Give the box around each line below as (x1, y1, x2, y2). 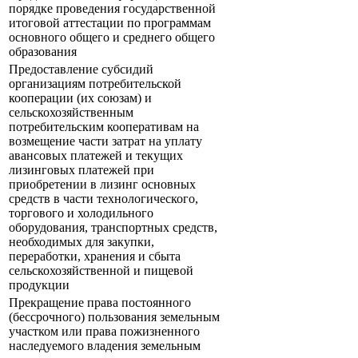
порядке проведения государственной (9, 2, 216, 16)
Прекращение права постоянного (9, 296, 191, 310)
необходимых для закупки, (9, 235, 154, 249)
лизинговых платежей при (9, 163, 154, 177)
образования (9, 45, 77, 59)
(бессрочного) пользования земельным (9, 310, 220, 324)
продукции (9, 278, 70, 292)
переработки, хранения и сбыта (9, 249, 181, 264)
